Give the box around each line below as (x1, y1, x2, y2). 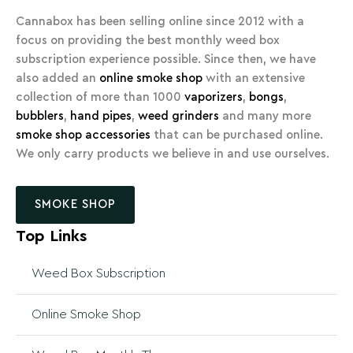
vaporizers (184, 91, 243, 103)
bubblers (16, 110, 64, 122)
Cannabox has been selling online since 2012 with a (16, 15, 304, 28)
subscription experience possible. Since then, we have (16, 53, 316, 65)
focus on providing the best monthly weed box (16, 34, 280, 46)
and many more (219, 110, 311, 122)
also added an (16, 72, 99, 84)
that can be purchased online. (150, 128, 323, 141)
